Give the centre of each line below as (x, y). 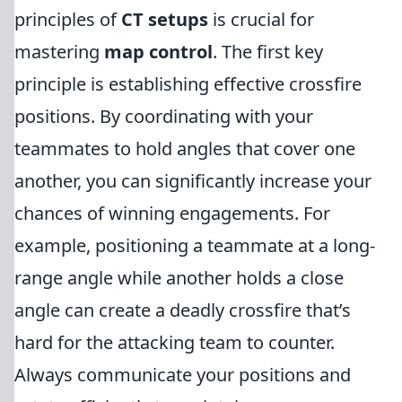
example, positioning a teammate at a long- (195, 245)
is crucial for (261, 19)
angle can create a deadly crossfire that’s (183, 310)
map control (158, 52)
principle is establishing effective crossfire (188, 84)
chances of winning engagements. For (172, 213)
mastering (59, 52)
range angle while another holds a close (179, 278)
